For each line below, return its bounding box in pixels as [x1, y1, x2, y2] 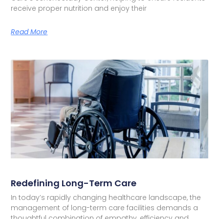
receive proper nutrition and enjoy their [11, 3, 147, 14]
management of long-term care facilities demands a [11, 202, 198, 213]
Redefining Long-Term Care [11, 176, 137, 189]
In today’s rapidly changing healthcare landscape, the [11, 192, 201, 202]
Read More [11, 27, 48, 37]
